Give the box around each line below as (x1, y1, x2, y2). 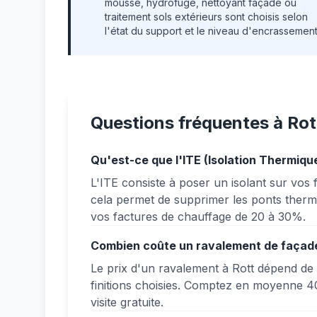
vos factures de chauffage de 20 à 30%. (91, 209, 306, 224)
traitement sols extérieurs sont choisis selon (105, 11, 308, 23)
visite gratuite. (91, 295, 163, 309)
